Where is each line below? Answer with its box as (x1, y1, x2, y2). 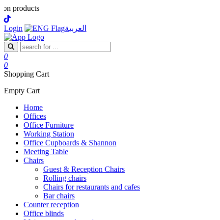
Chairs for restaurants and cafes (43, 183, 140, 191)
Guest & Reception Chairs (43, 165, 125, 173)
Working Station (24, 130, 74, 138)
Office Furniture (24, 121, 74, 129)
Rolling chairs (43, 174, 86, 182)
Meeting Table (24, 147, 68, 156)
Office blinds (24, 209, 64, 218)
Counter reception (24, 200, 79, 209)
